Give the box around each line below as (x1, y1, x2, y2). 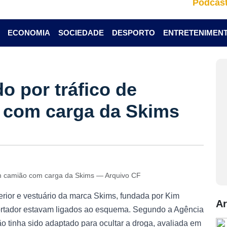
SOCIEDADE (58, 28, 104, 37)
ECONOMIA (7, 28, 50, 37)
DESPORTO (111, 28, 155, 37)
